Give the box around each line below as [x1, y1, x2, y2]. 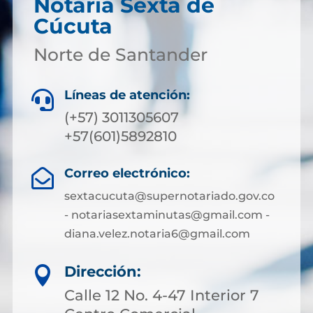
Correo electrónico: [64, 166, 190, 181]
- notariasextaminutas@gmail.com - [64, 208, 270, 221]
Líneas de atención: [64, 87, 190, 103]
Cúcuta [33, 13, 112, 39]
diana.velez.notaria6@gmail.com [64, 227, 250, 240]
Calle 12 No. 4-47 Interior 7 [64, 286, 259, 304]
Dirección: [64, 263, 141, 280]
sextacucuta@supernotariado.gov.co [64, 189, 275, 203]
